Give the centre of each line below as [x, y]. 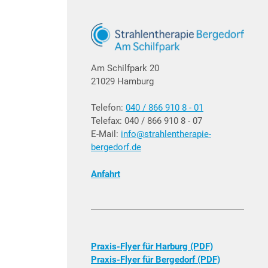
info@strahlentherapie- [166, 134]
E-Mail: [106, 134]
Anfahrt [106, 174]
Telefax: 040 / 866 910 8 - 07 [147, 121]
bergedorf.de [116, 147]
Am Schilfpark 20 [125, 68]
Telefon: [108, 108]
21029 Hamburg [122, 81]
